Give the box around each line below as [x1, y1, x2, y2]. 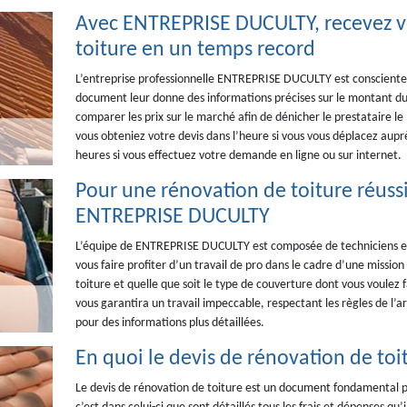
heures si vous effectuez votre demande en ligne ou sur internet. [74, 149, 402, 163]
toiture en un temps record [74, 39, 315, 61]
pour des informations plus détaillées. [74, 316, 264, 330]
